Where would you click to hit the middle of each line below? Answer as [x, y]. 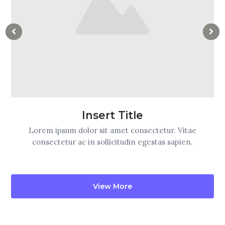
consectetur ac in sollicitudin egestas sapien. [113, 142]
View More [113, 186]
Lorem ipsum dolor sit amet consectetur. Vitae [113, 131]
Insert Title [113, 115]
